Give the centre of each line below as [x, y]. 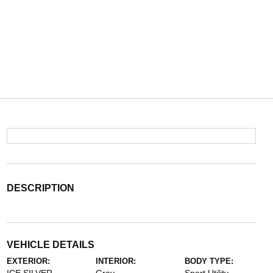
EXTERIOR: [28, 261]
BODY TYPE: [209, 261]
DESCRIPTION [40, 188]
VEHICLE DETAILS [50, 245]
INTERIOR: [115, 261]
